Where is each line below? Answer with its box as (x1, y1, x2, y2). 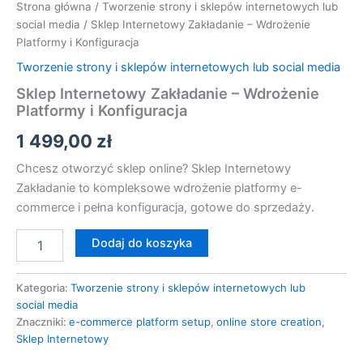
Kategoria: (16, 280, 70, 294)
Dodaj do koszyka (91, 235, 192, 250)
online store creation (216, 314, 322, 328)
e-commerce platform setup (69, 314, 211, 328)
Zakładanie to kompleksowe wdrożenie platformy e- (16, 181, 302, 196)
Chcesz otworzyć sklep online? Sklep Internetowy (16, 161, 291, 177)
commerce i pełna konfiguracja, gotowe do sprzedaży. (16, 200, 314, 216)
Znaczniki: (16, 314, 69, 328)
